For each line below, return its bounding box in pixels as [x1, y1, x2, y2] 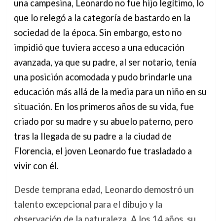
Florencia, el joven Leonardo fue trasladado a [13, 146, 192, 156]
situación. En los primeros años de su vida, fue [13, 101, 194, 112]
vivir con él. [13, 160, 59, 171]
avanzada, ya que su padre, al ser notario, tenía [13, 57, 196, 68]
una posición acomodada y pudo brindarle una [13, 72, 192, 82]
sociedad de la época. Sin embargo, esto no [13, 27, 182, 38]
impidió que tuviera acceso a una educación [13, 42, 184, 53]
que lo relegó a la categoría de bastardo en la [13, 12, 190, 23]
